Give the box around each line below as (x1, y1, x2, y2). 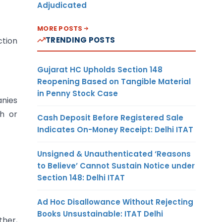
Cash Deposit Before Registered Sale (37, 112, 183, 123)
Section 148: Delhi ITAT (37, 172, 125, 183)
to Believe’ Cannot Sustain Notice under (37, 160, 195, 171)
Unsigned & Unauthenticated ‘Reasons (37, 148, 191, 159)
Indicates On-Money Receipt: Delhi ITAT (37, 124, 193, 135)
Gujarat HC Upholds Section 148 (37, 64, 163, 75)
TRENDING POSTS (46, 34, 115, 45)
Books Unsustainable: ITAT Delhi (37, 208, 163, 219)
